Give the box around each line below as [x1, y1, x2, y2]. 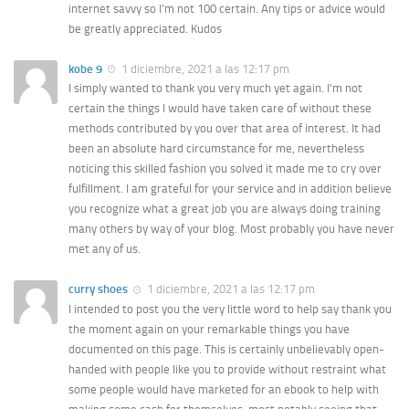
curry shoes [68, 282, 128, 297]
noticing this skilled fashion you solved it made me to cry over [68, 162, 382, 176]
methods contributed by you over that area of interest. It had [68, 121, 381, 136]
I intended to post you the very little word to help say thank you [68, 301, 392, 316]
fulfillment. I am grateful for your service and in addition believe [68, 182, 392, 196]
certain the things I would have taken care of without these [68, 101, 372, 116]
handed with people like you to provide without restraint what [68, 362, 386, 376]
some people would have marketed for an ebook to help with [68, 382, 379, 396]
